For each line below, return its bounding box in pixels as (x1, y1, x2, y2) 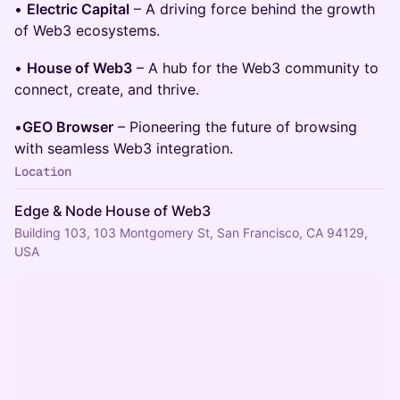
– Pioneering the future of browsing (113, 118, 357, 136)
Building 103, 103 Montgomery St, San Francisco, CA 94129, (14, 225, 368, 240)
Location (14, 163, 71, 179)
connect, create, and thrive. (14, 80, 199, 98)
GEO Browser (22, 118, 113, 136)
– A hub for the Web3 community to (132, 59, 379, 77)
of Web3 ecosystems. (14, 21, 160, 39)
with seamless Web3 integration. (14, 139, 233, 157)
